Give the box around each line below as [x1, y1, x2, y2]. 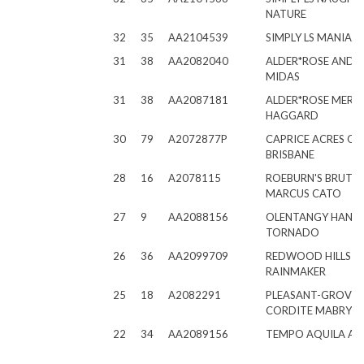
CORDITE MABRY [266, 304, 352, 317]
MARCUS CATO [266, 187, 341, 200]
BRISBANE [266, 148, 314, 161]
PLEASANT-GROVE [266, 288, 357, 301]
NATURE [266, 7, 306, 20]
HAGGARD [266, 109, 318, 122]
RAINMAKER [266, 265, 326, 278]
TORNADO [266, 226, 319, 239]
